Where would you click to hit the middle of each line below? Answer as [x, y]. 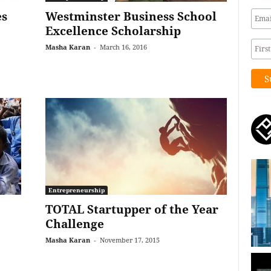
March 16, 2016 [123, 47]
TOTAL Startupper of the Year [132, 209]
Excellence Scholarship [113, 31]
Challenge [74, 224]
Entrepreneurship [76, 190]
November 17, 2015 [129, 240]
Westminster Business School [131, 16]
